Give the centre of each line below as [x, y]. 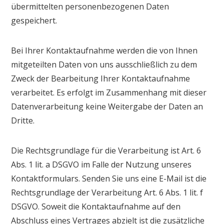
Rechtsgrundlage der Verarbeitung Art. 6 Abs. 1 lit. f [107, 192]
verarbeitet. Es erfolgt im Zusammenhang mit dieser [109, 92]
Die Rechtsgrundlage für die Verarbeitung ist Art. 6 [106, 150]
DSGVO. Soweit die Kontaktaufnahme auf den [96, 206]
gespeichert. [34, 20]
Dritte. [23, 120]
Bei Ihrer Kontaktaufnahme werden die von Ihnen [104, 50]
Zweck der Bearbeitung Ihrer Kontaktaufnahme [101, 78]
